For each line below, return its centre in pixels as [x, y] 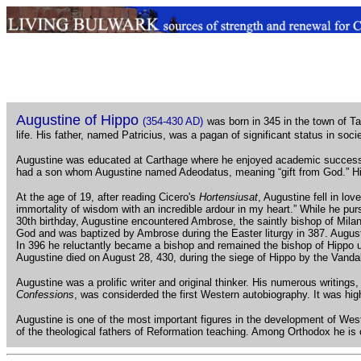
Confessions [45, 294]
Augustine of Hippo [77, 120]
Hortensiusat [228, 197]
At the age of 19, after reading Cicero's [108, 197]
